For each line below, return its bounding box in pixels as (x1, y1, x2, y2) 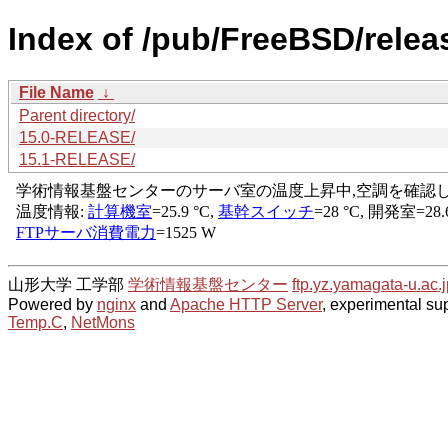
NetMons (71, 313, 135, 331)
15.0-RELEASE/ (19, 128, 135, 146)
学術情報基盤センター (128, 275, 288, 293)
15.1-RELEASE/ (19, 150, 135, 168)
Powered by (8, 295, 97, 313)
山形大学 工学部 (8, 275, 128, 293)
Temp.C (8, 313, 63, 331)
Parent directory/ (19, 106, 135, 124)
